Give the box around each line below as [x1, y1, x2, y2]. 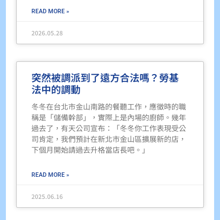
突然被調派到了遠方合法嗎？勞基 [31, 70, 179, 84]
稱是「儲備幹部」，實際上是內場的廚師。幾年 [31, 111, 187, 122]
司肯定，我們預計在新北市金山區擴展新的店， [31, 133, 187, 144]
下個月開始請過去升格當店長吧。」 [31, 144, 150, 155]
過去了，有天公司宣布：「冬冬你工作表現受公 [31, 122, 187, 133]
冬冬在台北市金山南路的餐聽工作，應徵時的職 [31, 101, 187, 111]
